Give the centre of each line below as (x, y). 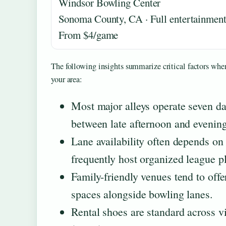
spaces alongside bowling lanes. (142, 194)
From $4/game (88, 35)
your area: (67, 79)
